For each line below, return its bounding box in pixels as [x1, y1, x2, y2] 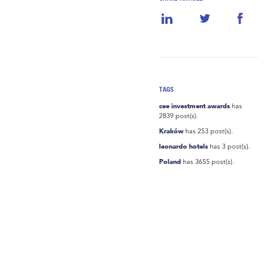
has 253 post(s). [183, 127, 234, 136]
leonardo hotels [159, 142, 209, 151]
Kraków [159, 127, 184, 136]
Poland [159, 157, 182, 166]
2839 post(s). [159, 111, 199, 120]
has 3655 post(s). [181, 157, 235, 166]
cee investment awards [159, 102, 231, 111]
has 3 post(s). [208, 142, 251, 151]
